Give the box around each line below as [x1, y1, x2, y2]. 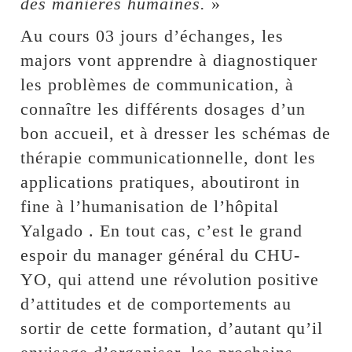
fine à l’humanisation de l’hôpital [20, 196, 280, 217]
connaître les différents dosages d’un [20, 99, 306, 119]
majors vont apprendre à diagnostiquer [20, 50, 318, 71]
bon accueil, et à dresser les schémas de [20, 123, 332, 144]
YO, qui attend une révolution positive [20, 269, 320, 290]
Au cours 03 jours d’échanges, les [20, 26, 284, 46]
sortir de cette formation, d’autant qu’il [20, 318, 324, 339]
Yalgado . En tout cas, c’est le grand [20, 221, 303, 241]
